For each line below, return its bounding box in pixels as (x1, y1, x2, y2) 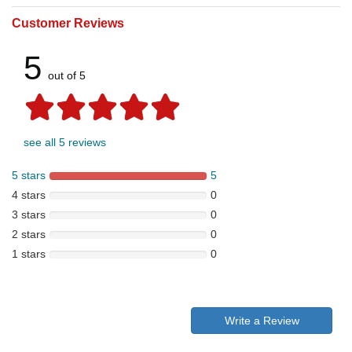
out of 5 (48, 69, 86, 82)
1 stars (12, 247, 46, 261)
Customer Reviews (12, 16, 124, 31)
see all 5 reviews (24, 136, 106, 149)
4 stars (12, 189, 46, 202)
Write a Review (224, 314, 299, 328)
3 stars (12, 208, 46, 222)
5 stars (12, 169, 46, 182)
